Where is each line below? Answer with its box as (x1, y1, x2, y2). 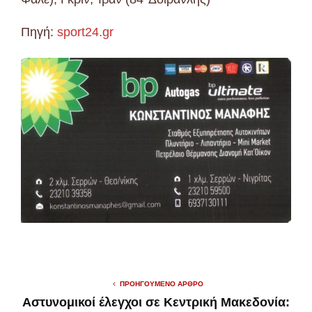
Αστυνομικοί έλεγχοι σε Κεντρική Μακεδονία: (22, 295, 290, 309)
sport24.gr (57, 24, 114, 39)
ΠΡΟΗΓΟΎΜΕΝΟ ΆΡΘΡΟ (120, 280, 203, 288)
